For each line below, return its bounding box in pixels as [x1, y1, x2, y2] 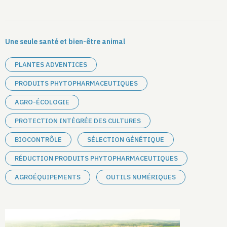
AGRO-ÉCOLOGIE [15, 98, 69, 107]
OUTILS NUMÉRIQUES [106, 173, 176, 182]
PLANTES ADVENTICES [15, 60, 87, 69]
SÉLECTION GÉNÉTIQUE [87, 135, 164, 144]
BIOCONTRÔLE [15, 135, 62, 144]
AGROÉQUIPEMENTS [15, 173, 81, 182]
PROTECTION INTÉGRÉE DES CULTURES [15, 117, 141, 126]
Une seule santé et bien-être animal [5, 37, 125, 47]
